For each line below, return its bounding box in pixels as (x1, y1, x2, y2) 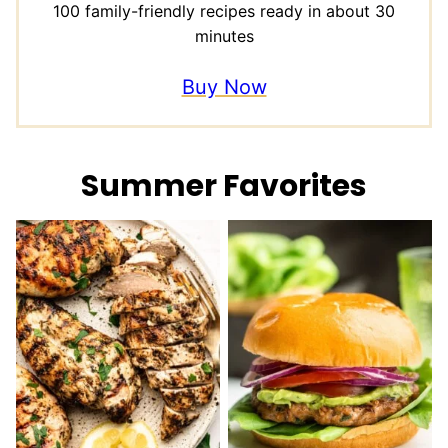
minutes (194, 26, 254, 47)
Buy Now (181, 75, 267, 100)
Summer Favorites (81, 165, 367, 208)
